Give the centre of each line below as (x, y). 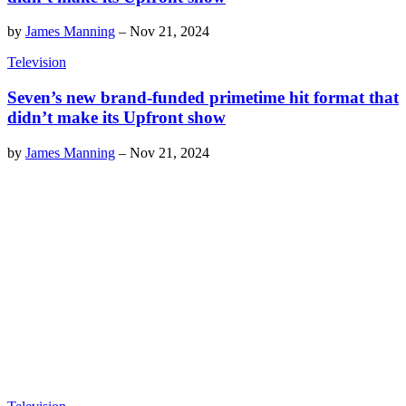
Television (37, 63)
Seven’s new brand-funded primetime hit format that (203, 97)
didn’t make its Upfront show (116, 117)
